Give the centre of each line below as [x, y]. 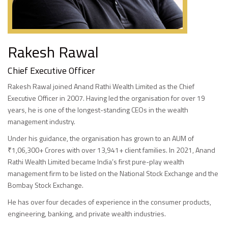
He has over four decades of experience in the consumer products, [109, 202]
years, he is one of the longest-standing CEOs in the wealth [98, 110]
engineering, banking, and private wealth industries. [87, 213]
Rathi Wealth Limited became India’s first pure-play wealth [96, 162]
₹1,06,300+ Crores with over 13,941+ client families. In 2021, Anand [111, 150]
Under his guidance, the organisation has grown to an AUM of [101, 138]
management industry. [41, 121]
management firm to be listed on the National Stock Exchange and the [113, 173]
